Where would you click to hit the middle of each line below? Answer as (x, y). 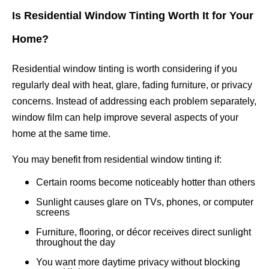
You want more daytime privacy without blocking (138, 262)
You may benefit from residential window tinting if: (117, 160)
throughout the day (76, 243)
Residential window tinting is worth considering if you (125, 69)
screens (53, 213)
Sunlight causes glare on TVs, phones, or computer (145, 202)
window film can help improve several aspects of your (125, 118)
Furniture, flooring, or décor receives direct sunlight (144, 232)
